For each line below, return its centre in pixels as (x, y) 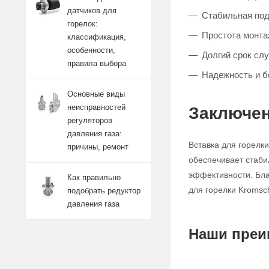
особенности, (91, 50)
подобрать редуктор (104, 191)
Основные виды (96, 94)
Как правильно (94, 177)
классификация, (97, 37)
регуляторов (90, 120)
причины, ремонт (98, 147)
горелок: (83, 24)
